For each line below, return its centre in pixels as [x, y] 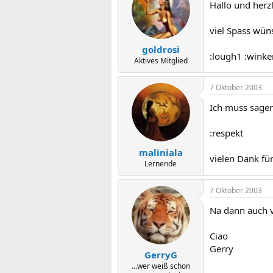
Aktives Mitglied [161, 61]
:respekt [226, 133]
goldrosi [161, 49]
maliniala [161, 152]
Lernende [161, 163]
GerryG [161, 255]
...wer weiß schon [161, 266]
